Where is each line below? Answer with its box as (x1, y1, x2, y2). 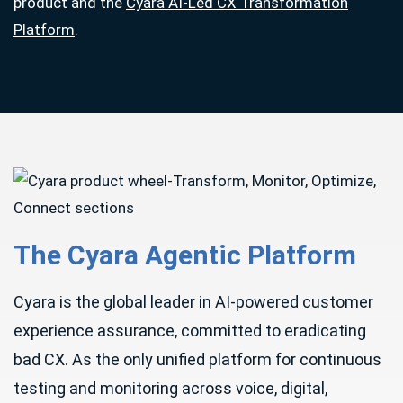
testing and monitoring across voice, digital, (13, 379, 327, 399)
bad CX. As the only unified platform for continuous (13, 350, 381, 370)
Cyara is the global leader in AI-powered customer (13, 292, 373, 312)
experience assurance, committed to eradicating (13, 321, 366, 341)
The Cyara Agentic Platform (13, 239, 356, 272)
